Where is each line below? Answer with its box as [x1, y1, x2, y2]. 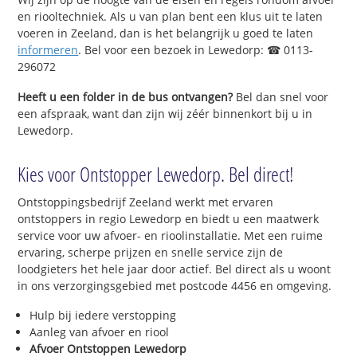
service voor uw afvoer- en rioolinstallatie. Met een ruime [18, 227, 324, 243]
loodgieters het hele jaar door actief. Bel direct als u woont [18, 261, 331, 277]
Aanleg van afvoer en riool [29, 324, 170, 340]
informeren [18, 41, 79, 57]
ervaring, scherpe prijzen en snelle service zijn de [18, 244, 284, 260]
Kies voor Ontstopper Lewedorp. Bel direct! [18, 159, 295, 187]
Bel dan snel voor [233, 88, 329, 104]
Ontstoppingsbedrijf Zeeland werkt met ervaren [18, 194, 274, 210]
